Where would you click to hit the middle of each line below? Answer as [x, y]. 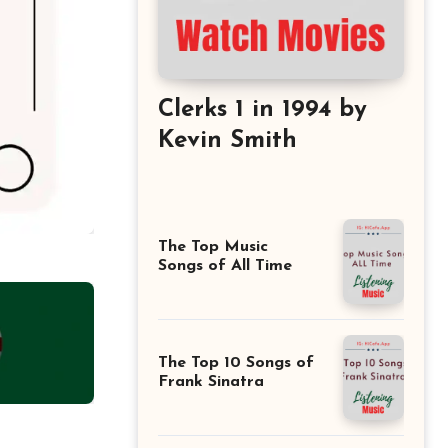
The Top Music [213, 247]
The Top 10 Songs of [236, 363]
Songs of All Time [225, 266]
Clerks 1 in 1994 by [262, 109]
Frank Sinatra [211, 382]
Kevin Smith [227, 140]
